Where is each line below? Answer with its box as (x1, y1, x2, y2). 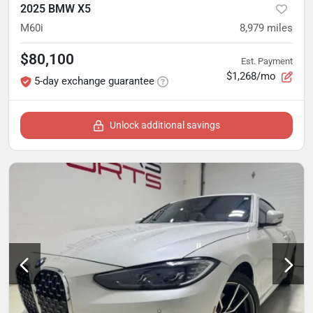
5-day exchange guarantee (34, 74, 154, 87)
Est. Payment (241, 56, 293, 67)
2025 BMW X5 (20, 1, 91, 15)
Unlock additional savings (110, 119, 220, 131)
